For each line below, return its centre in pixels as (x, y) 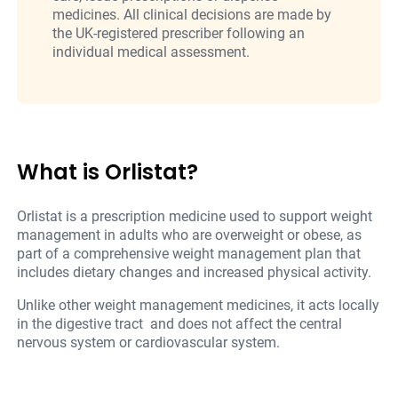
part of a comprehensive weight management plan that (189, 254)
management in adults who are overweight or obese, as (190, 235)
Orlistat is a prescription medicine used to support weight (195, 217)
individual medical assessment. (151, 52)
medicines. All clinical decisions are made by (192, 15)
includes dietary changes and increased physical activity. (195, 273)
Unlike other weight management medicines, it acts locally (199, 306)
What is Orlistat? (108, 172)
